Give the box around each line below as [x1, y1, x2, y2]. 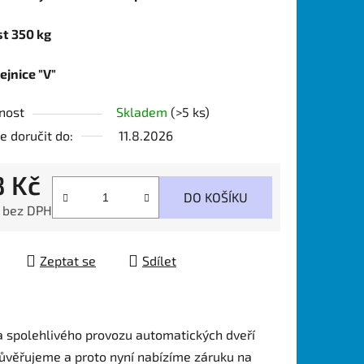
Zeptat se [40, 252, 96, 268]
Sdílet [142, 252, 176, 268]
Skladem [116, 103, 171, 119]
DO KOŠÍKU [184, 188, 248, 205]
